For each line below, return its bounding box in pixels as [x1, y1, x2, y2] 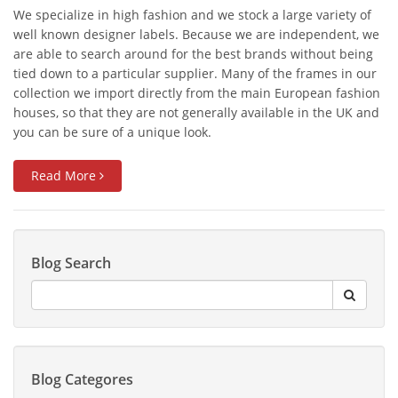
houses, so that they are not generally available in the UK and [13, 104, 379, 122]
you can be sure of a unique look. [13, 123, 211, 141]
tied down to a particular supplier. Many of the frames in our [13, 65, 377, 83]
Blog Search [31, 253, 111, 274]
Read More [31, 167, 99, 185]
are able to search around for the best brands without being [13, 45, 373, 63]
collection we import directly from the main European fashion [13, 84, 380, 102]
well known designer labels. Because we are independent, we [13, 26, 379, 44]
